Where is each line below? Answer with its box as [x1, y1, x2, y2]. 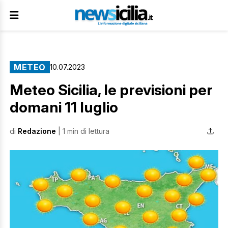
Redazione [18, 126, 56, 135]
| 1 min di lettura [56, 126, 109, 135]
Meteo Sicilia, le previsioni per [10, 81, 213, 99]
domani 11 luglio [10, 98, 118, 116]
